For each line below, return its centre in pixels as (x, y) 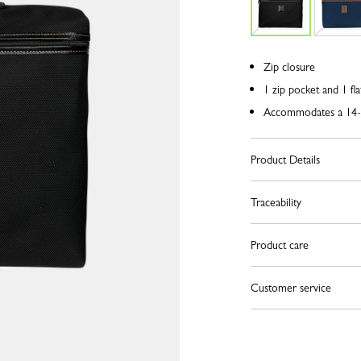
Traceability (276, 202)
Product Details (285, 160)
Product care (279, 245)
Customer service (290, 288)
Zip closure (289, 67)
